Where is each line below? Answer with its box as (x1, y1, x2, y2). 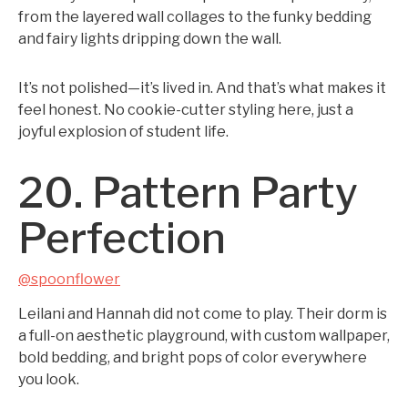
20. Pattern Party (18, 168, 358, 218)
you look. (18, 371, 79, 388)
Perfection (18, 213, 226, 263)
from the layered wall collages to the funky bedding (18, 8, 372, 25)
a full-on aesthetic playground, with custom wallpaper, (18, 327, 390, 344)
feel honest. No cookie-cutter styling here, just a (18, 101, 353, 118)
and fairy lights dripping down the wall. (18, 30, 281, 47)
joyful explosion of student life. (18, 123, 229, 140)
